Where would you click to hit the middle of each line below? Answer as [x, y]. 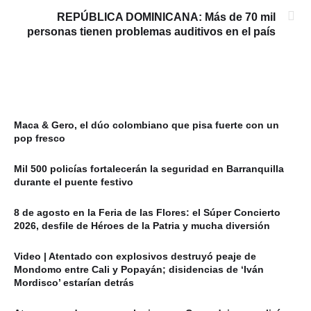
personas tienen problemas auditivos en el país [151, 32]
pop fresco [40, 138]
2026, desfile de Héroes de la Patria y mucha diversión [142, 226]
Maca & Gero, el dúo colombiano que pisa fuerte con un [146, 125]
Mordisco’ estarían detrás [74, 283]
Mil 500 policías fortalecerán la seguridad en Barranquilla [149, 169]
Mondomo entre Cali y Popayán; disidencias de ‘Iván [139, 270]
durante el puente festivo [74, 182]
